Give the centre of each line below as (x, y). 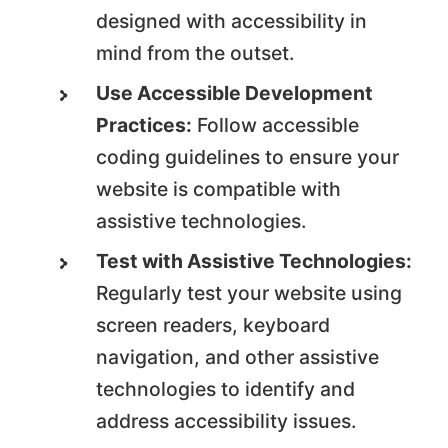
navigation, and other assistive (238, 357)
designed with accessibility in (232, 21)
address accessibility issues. (226, 421)
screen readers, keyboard (213, 325)
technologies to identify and (226, 389)
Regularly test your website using (249, 293)
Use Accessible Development (235, 93)
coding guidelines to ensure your (248, 157)
